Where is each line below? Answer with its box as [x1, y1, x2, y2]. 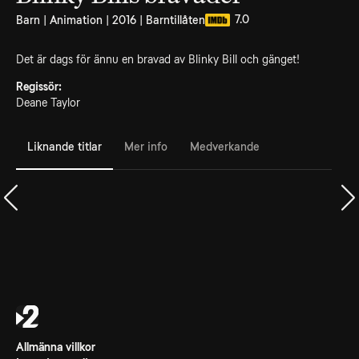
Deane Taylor [16, 96, 80, 109]
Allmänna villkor [16, 341, 95, 353]
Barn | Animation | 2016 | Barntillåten [16, 14, 205, 26]
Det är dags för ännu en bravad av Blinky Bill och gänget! [16, 53, 300, 66]
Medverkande [190, 139, 260, 153]
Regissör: [16, 80, 62, 93]
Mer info [124, 139, 167, 153]
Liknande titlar [27, 139, 102, 153]
